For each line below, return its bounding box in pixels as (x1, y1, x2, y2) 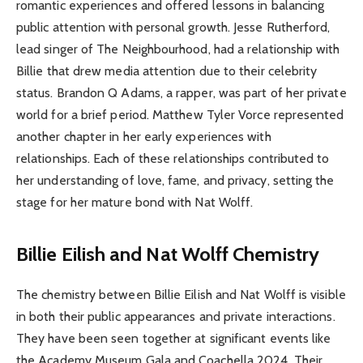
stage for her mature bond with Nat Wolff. (16, 194, 254, 211)
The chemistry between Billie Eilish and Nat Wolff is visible (16, 286, 346, 302)
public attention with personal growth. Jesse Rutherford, (16, 19, 331, 36)
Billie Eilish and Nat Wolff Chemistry (16, 241, 319, 266)
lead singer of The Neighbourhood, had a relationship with (16, 41, 340, 58)
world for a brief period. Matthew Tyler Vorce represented (16, 107, 344, 123)
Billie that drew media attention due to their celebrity (16, 63, 318, 79)
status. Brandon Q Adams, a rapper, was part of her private (16, 85, 347, 101)
